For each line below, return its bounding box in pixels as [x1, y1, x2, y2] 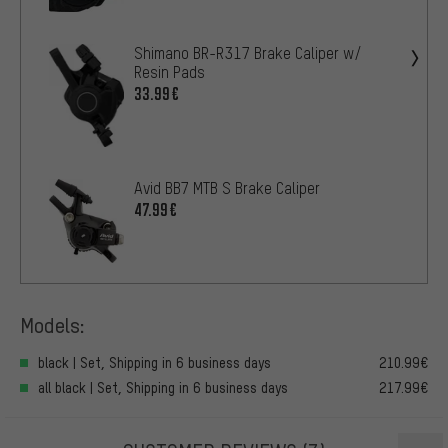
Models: [20, 311, 85, 339]
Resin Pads [134, 61, 205, 82]
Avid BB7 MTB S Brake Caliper [134, 178, 320, 199]
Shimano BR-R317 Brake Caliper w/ [134, 42, 362, 63]
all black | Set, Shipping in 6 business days [38, 379, 288, 397]
